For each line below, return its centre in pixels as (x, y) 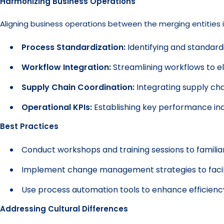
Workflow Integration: (67, 67)
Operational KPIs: (57, 107)
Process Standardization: (74, 47)
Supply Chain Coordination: (78, 87)
